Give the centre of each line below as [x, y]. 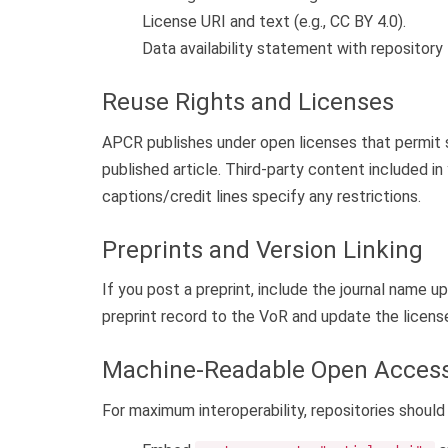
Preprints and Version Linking [262, 249]
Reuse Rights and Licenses [248, 102]
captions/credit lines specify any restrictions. [261, 196]
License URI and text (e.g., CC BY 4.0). [274, 22]
